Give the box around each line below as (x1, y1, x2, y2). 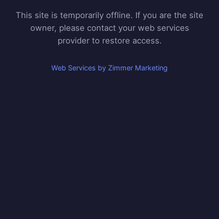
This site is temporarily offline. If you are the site (16, 10, 203, 20)
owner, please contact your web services (30, 22, 189, 33)
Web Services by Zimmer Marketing (51, 63, 168, 72)
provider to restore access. (57, 35, 162, 45)
